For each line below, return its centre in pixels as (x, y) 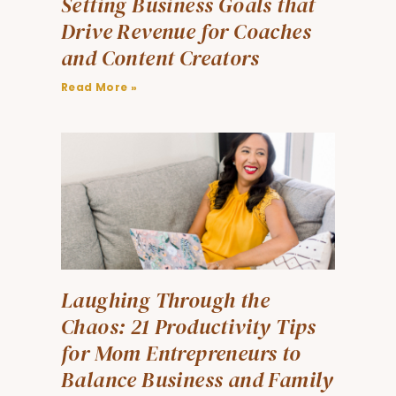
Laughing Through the (165, 300)
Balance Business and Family (198, 380)
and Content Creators (160, 58)
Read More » (99, 87)
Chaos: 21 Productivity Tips (189, 327)
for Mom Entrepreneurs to (181, 353)
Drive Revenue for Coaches (186, 31)
